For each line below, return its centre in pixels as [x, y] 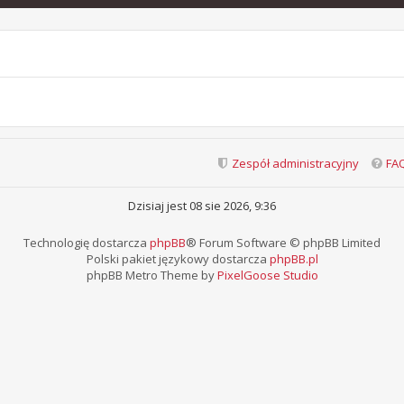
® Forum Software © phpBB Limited [283, 243]
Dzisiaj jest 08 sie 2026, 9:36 [202, 206]
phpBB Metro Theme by [151, 275]
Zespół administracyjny [295, 163]
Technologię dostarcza [87, 243]
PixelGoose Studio [267, 275]
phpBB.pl [294, 259]
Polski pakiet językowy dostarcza [178, 259]
